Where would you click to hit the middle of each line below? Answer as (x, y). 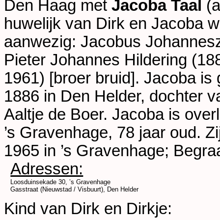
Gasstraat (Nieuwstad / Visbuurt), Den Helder (75, 190)
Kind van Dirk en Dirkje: (88, 208)
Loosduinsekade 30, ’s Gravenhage (61, 182)
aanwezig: (42, 42)
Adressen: (47, 169)
